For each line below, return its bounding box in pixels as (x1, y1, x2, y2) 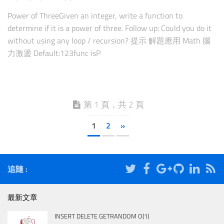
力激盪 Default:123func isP (7, 46, 100, 59)
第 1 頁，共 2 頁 (83, 98, 144, 111)
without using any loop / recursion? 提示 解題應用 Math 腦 (7, 34, 210, 46)
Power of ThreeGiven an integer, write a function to (7, 9, 182, 21)
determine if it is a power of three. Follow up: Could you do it (7, 21, 211, 34)
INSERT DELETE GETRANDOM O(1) (54, 211, 149, 221)
